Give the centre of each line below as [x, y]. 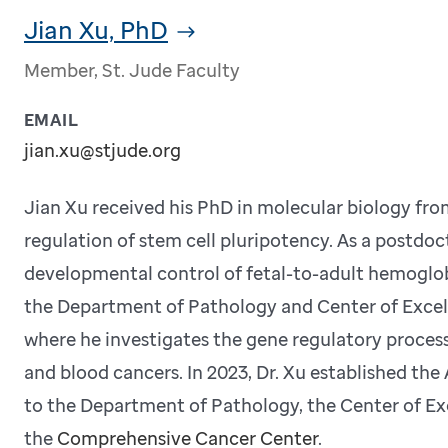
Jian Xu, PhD [95, 29]
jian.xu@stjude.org [102, 149]
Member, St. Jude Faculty [131, 69]
